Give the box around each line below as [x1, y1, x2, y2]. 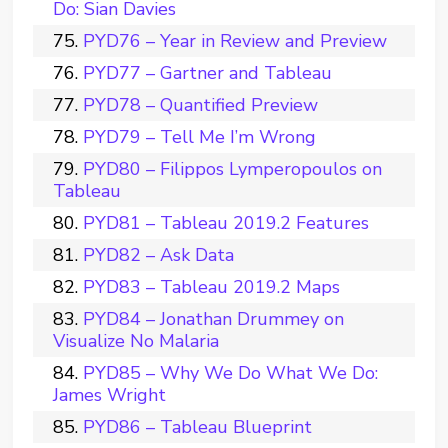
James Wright [53, 383, 167, 407]
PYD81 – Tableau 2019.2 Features [83, 211, 370, 235]
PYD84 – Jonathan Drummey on [83, 307, 345, 331]
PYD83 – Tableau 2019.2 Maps [83, 275, 341, 299]
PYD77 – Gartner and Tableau [83, 61, 333, 85]
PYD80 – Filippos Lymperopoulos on [83, 157, 383, 181]
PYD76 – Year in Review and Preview [83, 29, 388, 53]
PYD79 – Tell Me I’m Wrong [83, 125, 317, 149]
